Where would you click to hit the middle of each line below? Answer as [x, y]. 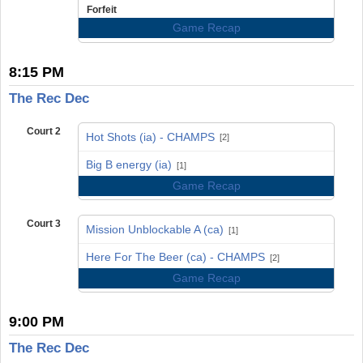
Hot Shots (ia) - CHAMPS [150, 137]
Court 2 [43, 132]
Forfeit [101, 9]
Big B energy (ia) [128, 165]
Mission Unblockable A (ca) [154, 229]
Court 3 [43, 224]
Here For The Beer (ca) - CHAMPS [175, 257]
